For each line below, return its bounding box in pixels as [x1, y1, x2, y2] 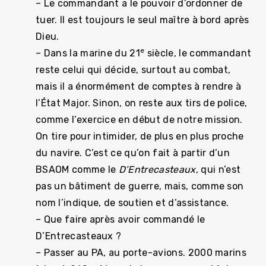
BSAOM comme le [36, 164, 119, 175]
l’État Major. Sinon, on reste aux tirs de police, [36, 97, 248, 109]
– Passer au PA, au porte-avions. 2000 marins [36, 247, 247, 258]
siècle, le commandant [144, 47, 252, 59]
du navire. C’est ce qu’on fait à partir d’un [36, 147, 230, 159]
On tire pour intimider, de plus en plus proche [36, 131, 244, 142]
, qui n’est [195, 164, 241, 175]
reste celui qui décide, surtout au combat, [36, 64, 231, 75]
